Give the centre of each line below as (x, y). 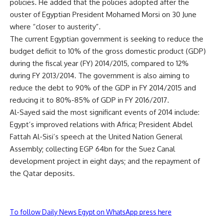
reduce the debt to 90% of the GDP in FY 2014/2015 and (103, 88)
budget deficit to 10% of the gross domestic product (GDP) (108, 51)
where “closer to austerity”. (55, 27)
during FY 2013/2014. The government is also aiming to (100, 76)
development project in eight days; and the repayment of (105, 161)
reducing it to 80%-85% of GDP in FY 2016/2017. (89, 100)
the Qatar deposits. (42, 173)
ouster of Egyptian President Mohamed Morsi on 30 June (103, 14)
